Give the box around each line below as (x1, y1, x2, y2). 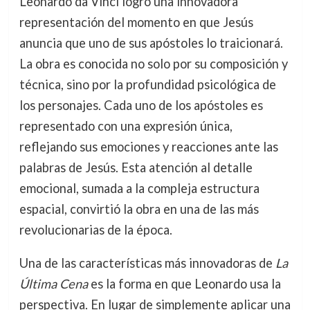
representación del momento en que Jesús (19, 14, 253, 30)
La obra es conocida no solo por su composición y (19, 55, 288, 71)
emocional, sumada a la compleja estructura (19, 180, 259, 196)
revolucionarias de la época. (19, 221, 172, 237)
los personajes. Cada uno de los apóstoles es (19, 97, 263, 113)
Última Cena (19, 276, 88, 292)
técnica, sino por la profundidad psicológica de (19, 76, 276, 92)
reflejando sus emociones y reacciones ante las (19, 138, 278, 154)
